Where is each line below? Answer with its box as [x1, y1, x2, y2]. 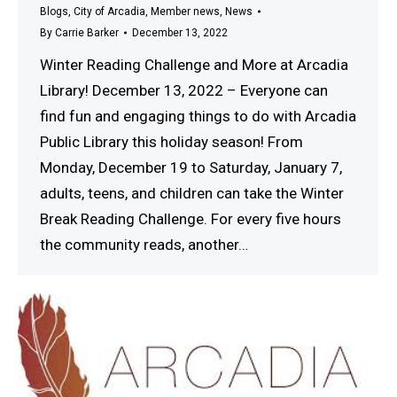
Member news [151, 4, 220, 18]
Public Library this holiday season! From [40, 132, 303, 151]
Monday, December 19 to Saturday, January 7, [40, 158, 342, 176]
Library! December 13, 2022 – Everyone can [40, 81, 328, 99]
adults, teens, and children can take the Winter [40, 183, 344, 202]
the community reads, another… [40, 235, 248, 253]
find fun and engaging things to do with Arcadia [40, 106, 356, 125]
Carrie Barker [55, 26, 119, 39]
